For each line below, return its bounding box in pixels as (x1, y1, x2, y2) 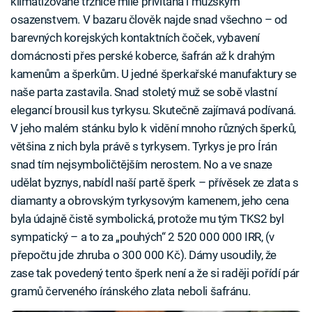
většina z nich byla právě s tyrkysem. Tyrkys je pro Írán (10, 139, 277, 153)
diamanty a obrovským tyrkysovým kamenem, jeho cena (10, 194, 289, 208)
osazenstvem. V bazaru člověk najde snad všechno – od (10, 13, 288, 26)
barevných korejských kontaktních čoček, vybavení (10, 31, 260, 45)
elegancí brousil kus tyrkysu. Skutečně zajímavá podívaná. (10, 103, 296, 117)
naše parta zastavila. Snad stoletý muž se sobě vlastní (10, 85, 277, 99)
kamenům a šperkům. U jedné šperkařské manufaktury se (10, 67, 297, 81)
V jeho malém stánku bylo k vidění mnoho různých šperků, (10, 121, 296, 135)
